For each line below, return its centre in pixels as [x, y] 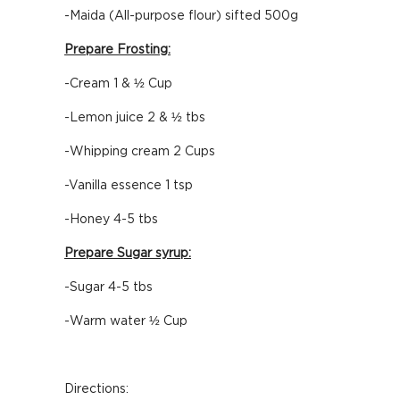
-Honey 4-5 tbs [111, 220]
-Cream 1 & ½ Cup [118, 84]
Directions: [96, 389]
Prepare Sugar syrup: [128, 254]
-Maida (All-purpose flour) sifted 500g [181, 16]
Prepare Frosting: [117, 50]
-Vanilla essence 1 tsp [129, 186]
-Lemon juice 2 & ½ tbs [135, 118]
